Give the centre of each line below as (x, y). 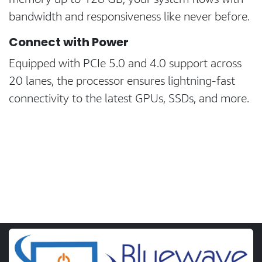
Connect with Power (69, 42)
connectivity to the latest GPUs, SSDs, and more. (129, 98)
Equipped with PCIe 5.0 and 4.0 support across (125, 63)
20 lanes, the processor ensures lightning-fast (122, 80)
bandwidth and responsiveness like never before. (129, 16)
